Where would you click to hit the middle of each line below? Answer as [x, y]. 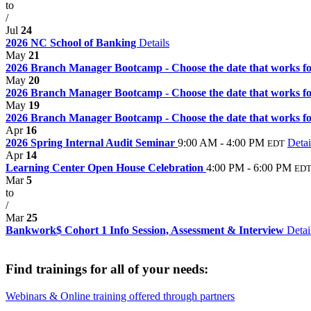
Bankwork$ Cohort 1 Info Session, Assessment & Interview [146, 230]
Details [154, 42]
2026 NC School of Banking [72, 42]
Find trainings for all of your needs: [107, 269]
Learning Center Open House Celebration [106, 167]
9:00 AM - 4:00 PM [221, 142]
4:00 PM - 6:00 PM [249, 167]
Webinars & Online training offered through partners [120, 296]
